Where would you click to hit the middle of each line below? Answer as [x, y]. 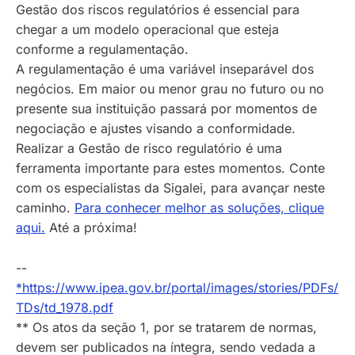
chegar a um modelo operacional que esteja [147, 30]
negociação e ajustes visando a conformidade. [156, 129]
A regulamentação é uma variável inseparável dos [165, 69]
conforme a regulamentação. [102, 50]
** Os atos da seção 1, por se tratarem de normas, [166, 328]
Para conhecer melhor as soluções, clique [199, 208]
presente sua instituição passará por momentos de [166, 109]
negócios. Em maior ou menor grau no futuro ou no [170, 89]
